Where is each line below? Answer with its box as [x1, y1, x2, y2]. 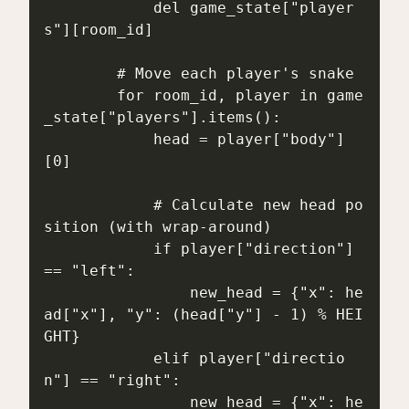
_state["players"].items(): [44, 109, 281, 127]
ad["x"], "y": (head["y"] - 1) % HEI [44, 306, 363, 324]
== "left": [44, 262, 135, 280]
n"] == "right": [44, 372, 181, 390]
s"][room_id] [44, 21, 153, 39]
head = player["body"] [44, 131, 153, 149]
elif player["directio [44, 350, 153, 368]
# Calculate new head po [44, 196, 153, 215]
